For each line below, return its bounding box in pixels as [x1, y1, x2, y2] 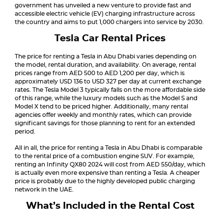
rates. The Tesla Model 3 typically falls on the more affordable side [15, 87, 205, 93]
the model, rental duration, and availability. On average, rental [15, 62, 196, 68]
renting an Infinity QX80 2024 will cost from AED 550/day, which [15, 162, 205, 167]
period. [15, 129, 35, 135]
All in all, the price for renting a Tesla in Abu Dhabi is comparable [15, 145, 202, 151]
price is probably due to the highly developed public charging [15, 178, 195, 184]
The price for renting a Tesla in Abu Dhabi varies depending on [15, 54, 196, 59]
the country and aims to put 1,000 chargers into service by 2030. [15, 19, 204, 25]
